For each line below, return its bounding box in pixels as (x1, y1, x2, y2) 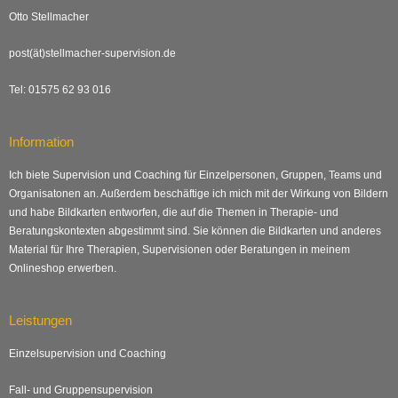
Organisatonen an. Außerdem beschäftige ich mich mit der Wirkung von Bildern (9, 187, 388, 201)
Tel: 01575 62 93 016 (9, 84, 111, 97)
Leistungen (9, 313, 72, 329)
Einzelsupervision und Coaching (9, 347, 166, 361)
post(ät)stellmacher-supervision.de (9, 47, 176, 60)
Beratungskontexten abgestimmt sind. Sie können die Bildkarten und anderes (9, 225, 381, 238)
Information (9, 134, 74, 150)
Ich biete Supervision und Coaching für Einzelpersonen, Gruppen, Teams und (9, 169, 382, 182)
